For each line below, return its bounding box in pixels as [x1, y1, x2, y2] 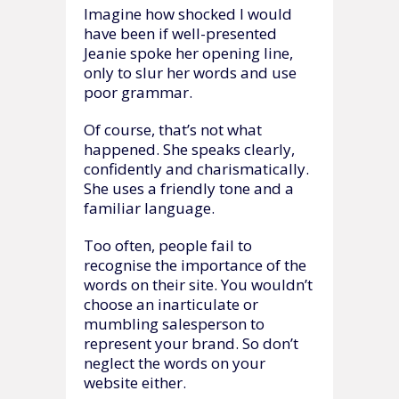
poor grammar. [84, 81, 192, 102]
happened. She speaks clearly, [84, 138, 295, 159]
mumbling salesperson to [84, 313, 265, 334]
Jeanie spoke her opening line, [84, 42, 293, 63]
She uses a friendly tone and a [84, 177, 294, 199]
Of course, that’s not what [84, 118, 262, 140]
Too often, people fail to [84, 234, 252, 256]
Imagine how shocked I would [84, 3, 292, 24]
